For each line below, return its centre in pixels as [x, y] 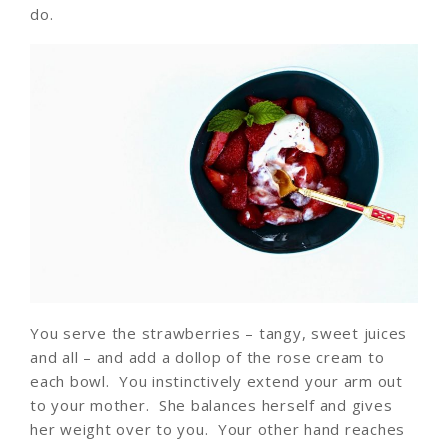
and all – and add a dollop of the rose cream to [207, 356]
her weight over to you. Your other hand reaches [217, 428]
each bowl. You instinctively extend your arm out [216, 380]
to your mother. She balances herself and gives [211, 404]
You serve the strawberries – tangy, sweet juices [218, 332]
